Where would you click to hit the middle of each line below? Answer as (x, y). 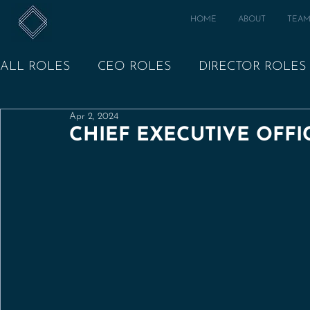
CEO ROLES (134, 67)
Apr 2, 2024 (94, 117)
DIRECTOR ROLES (252, 67)
